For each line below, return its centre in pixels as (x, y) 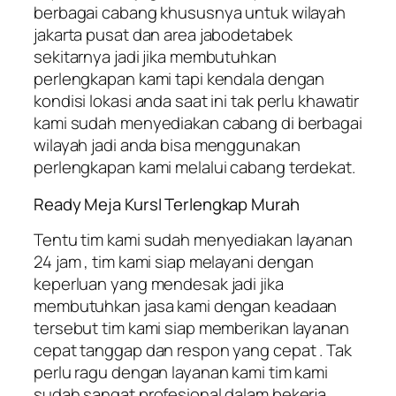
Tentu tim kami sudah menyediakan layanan (193, 240)
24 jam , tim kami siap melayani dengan (174, 262)
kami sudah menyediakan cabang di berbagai (198, 123)
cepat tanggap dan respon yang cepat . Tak (193, 350)
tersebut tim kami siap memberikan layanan (191, 328)
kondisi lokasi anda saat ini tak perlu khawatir (197, 101)
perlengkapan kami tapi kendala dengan (179, 79)
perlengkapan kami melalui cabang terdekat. (194, 168)
